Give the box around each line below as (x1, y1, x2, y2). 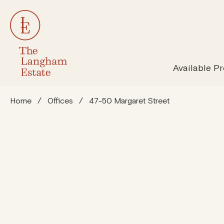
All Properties (102, 56, 160, 67)
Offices (47, 96, 73, 106)
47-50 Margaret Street (89, 96, 169, 106)
